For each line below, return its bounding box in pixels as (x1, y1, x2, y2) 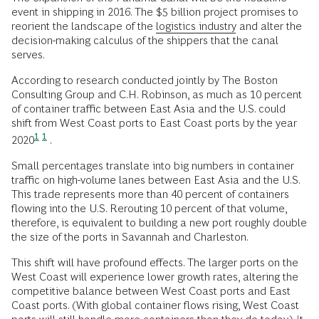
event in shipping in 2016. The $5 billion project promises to (11, 6, 298, 18)
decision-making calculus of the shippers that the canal (11, 34, 278, 46)
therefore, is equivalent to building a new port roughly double (11, 216, 307, 229)
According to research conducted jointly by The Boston (11, 74, 278, 86)
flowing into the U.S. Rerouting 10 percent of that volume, (11, 202, 287, 215)
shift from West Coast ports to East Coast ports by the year (11, 117, 297, 129)
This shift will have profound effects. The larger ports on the (11, 256, 298, 269)
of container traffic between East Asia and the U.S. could (11, 103, 286, 115)
